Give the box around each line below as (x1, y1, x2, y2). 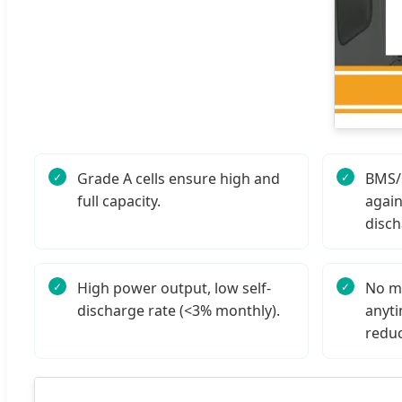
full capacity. (77, 191, 161, 212)
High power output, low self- (77, 278, 271, 299)
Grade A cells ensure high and (77, 169, 280, 189)
